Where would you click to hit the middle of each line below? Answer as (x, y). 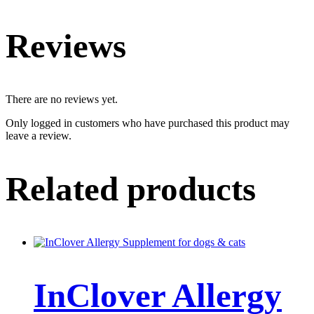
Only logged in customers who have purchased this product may (148, 123)
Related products (131, 189)
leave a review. (39, 135)
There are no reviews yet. (62, 99)
